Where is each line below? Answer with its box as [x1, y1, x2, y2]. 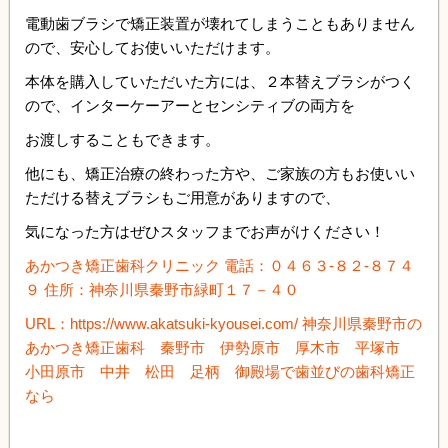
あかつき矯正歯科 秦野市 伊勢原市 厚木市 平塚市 [25, 338, 415, 356]
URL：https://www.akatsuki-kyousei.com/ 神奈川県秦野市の [25, 314, 422, 332]
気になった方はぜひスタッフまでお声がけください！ [25, 222, 385, 240]
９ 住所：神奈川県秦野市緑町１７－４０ [25, 280, 299, 298]
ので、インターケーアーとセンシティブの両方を [25, 96, 355, 114]
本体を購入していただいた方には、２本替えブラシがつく [25, 72, 415, 90]
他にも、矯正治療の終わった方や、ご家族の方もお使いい [25, 164, 415, 182]
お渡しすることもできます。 [25, 130, 220, 148]
